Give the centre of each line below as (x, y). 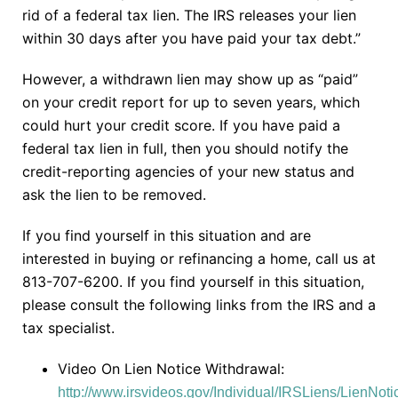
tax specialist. (68, 327)
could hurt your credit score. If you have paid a (181, 125)
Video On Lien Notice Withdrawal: (171, 368)
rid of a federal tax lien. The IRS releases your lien (189, 15)
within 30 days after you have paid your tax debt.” (191, 38)
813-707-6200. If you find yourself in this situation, (193, 281)
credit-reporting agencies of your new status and (188, 171)
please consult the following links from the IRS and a (199, 304)
